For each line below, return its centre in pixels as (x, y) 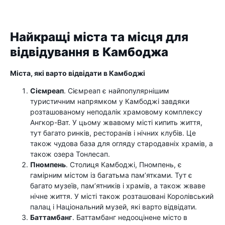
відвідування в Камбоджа (89, 52)
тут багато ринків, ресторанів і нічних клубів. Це (113, 133)
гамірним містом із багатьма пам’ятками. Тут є (111, 175)
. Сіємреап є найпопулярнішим (117, 91)
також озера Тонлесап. (70, 154)
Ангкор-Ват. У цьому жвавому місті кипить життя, (116, 122)
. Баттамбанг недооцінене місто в (130, 217)
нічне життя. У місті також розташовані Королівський (122, 196)
